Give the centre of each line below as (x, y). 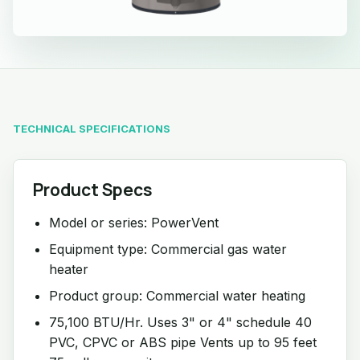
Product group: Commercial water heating (177, 295)
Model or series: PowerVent (134, 222)
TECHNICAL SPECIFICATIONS (92, 128)
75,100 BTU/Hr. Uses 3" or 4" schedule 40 (180, 322)
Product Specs (93, 189)
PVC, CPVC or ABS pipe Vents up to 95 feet (183, 342)
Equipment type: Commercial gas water (168, 249)
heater (69, 269)
